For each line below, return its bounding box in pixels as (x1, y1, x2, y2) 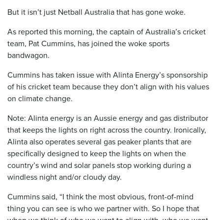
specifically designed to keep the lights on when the (7, 147, 186, 159)
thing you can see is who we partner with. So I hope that (7, 202, 199, 214)
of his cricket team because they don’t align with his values (7, 81, 209, 92)
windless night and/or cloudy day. (7, 171, 122, 182)
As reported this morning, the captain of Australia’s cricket (7, 26, 206, 37)
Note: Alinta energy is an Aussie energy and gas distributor (7, 112, 208, 123)
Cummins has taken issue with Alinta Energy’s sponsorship (7, 69, 208, 80)
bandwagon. (7, 49, 50, 60)
